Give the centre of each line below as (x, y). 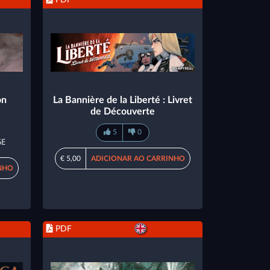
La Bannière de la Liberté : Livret (122, 100)
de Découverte (122, 111)
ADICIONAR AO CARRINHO (138, 158)
